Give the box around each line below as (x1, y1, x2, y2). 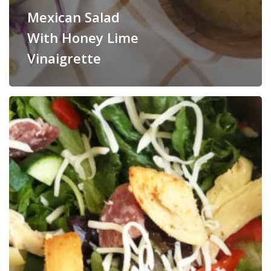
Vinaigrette (27, 49, 101, 68)
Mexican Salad (27, 8, 120, 27)
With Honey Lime (27, 28, 139, 47)
